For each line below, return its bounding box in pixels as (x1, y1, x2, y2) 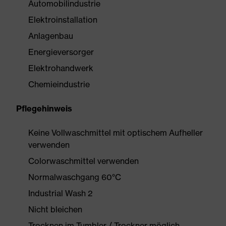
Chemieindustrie (28, 79, 90, 89)
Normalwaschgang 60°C (28, 172, 121, 182)
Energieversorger (28, 47, 94, 57)
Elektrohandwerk (28, 63, 93, 73)
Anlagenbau (28, 31, 73, 41)
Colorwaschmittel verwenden (28, 156, 139, 166)
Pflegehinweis (16, 103, 72, 114)
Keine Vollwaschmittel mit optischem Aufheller (28, 128, 203, 138)
